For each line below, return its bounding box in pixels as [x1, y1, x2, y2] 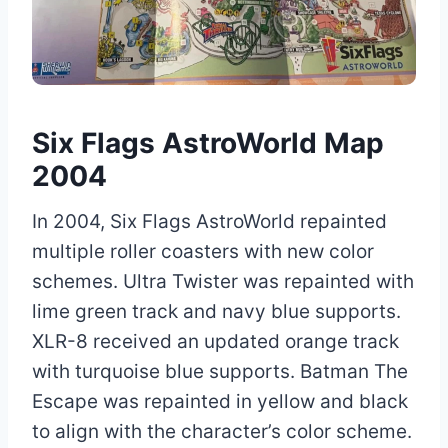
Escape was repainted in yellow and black [32, 389, 408, 413]
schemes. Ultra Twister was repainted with [32, 269, 414, 293]
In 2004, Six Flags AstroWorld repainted [32, 209, 387, 233]
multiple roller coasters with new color [32, 239, 374, 263]
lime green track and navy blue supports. [32, 299, 401, 323]
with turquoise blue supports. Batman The [32, 359, 408, 383]
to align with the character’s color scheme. [32, 419, 412, 443]
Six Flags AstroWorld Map [32, 125, 384, 160]
